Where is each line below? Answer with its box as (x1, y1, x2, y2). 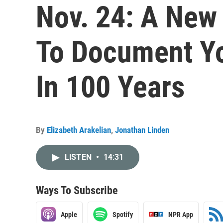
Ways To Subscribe (36, 184, 118, 197)
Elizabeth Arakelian (47, 125, 111, 135)
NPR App (168, 210, 193, 219)
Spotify (112, 210, 133, 219)
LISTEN (65, 152, 94, 162)
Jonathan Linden (115, 125, 169, 135)
